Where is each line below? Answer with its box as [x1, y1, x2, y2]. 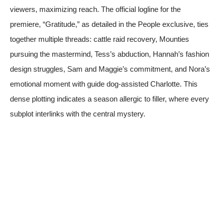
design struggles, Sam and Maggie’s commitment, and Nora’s [10, 64, 210, 73]
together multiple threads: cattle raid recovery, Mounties [10, 34, 189, 43]
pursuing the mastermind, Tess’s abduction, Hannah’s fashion [10, 49, 209, 58]
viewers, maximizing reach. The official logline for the [10, 4, 181, 13]
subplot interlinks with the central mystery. [10, 109, 145, 118]
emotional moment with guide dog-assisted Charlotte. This [10, 79, 198, 88]
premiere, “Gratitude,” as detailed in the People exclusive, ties [10, 19, 209, 28]
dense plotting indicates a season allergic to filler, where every [10, 94, 209, 103]
